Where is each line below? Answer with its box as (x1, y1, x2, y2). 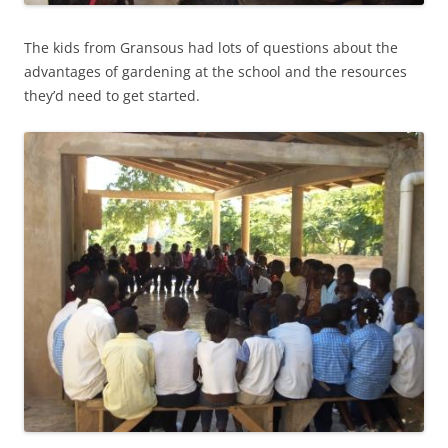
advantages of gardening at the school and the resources (24, 62, 407, 81)
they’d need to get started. (24, 86, 200, 105)
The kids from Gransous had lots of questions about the (24, 38, 398, 57)
